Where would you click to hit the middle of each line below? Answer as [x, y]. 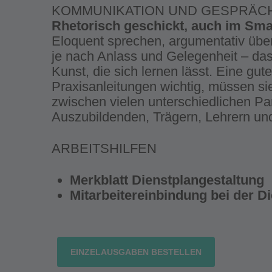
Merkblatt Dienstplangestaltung [167, 180]
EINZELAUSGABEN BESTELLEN [136, 252]
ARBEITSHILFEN [104, 149]
